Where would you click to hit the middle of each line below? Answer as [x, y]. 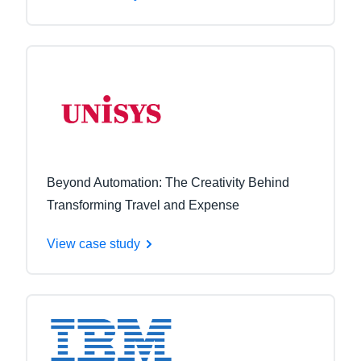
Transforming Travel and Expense [143, 205]
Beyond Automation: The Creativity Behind [168, 182]
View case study [93, 243]
